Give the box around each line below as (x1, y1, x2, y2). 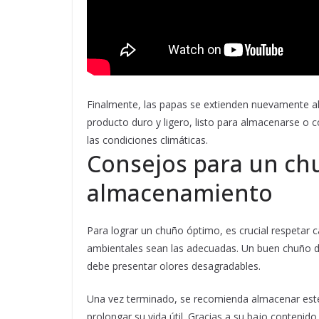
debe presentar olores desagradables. (87, 259, 261, 273)
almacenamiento (87, 177, 273, 209)
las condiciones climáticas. (87, 133, 208, 147)
